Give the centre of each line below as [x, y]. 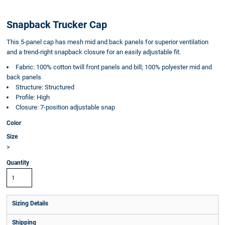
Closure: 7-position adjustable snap [65, 107]
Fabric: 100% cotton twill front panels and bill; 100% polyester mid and [114, 67]
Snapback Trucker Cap [57, 25]
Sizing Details [30, 203]
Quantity [18, 163]
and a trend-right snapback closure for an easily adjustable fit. [94, 52]
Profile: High [33, 97]
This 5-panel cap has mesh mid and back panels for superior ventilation [107, 42]
